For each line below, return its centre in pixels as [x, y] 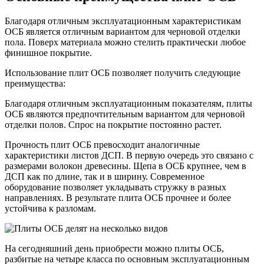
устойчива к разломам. [50, 209]
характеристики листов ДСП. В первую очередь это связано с [129, 156]
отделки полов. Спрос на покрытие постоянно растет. [113, 125]
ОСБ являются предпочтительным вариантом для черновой [125, 114]
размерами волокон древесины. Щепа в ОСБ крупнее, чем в [126, 166]
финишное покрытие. [48, 53]
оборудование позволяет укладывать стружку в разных [115, 187]
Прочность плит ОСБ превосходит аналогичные [102, 145]
